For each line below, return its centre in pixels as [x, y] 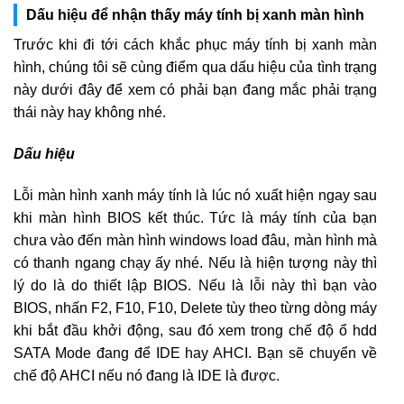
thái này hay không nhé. [90, 113]
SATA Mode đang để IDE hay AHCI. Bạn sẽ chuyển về [195, 353]
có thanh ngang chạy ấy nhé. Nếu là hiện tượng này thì [195, 262]
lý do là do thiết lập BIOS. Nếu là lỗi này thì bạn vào [195, 285]
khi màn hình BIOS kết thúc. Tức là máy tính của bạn [195, 217]
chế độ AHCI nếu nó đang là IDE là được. [147, 375]
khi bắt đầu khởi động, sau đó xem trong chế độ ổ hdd [195, 330]
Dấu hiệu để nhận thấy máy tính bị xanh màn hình [195, 15]
